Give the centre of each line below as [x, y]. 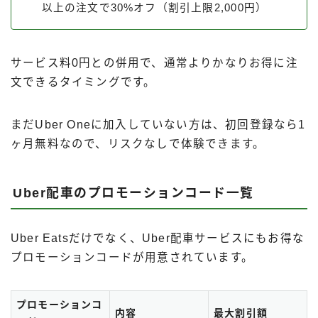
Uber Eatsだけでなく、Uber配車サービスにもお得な [158, 238]
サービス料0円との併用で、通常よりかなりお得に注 [154, 63]
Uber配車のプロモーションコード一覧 [133, 193]
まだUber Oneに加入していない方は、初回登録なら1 [158, 125]
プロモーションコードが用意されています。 [132, 258]
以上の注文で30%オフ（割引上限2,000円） [154, 8]
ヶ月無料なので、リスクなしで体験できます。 [138, 144]
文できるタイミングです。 [83, 82]
